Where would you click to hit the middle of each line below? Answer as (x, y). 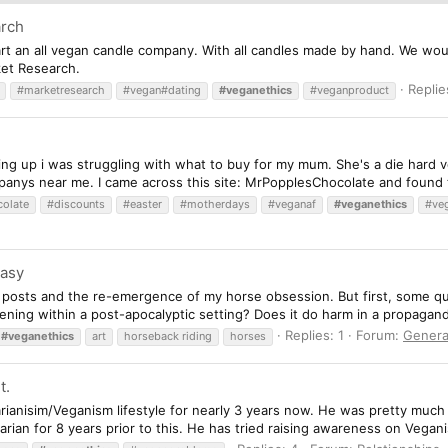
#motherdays (215, 203)
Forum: (379, 334)
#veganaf (292, 203)
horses (248, 335)
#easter (142, 203)
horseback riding (168, 335)
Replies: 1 (314, 334)
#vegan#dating (162, 89)
